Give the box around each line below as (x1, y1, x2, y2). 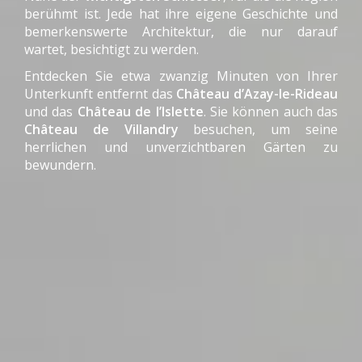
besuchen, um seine (178, 120, 339, 138)
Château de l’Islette (77, 102, 204, 120)
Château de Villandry (24, 120, 179, 138)
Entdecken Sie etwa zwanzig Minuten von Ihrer (24, 66, 338, 85)
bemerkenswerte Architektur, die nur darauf (24, 22, 338, 40)
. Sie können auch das (203, 102, 338, 120)
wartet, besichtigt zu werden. (24, 40, 199, 58)
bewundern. (24, 155, 96, 174)
